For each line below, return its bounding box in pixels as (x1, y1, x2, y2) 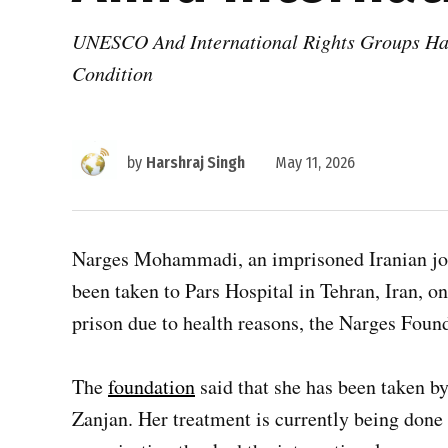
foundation (108, 373, 195, 400)
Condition (72, 60, 153, 86)
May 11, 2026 (275, 153, 355, 172)
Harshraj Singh (146, 153, 245, 172)
